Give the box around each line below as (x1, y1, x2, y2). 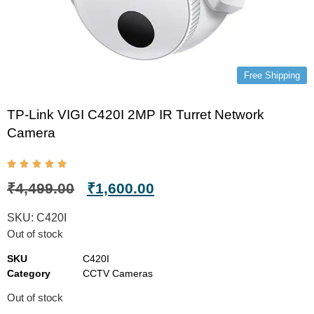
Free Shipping (244, 70, 300, 81)
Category (7, 268, 50, 280)
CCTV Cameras (83, 268, 153, 280)
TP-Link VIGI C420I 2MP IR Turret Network (7, 107, 264, 123)
